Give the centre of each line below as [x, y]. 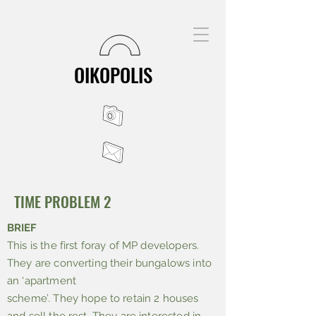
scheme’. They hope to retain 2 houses [103, 298]
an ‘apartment [42, 281]
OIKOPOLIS [113, 75]
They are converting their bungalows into [109, 263]
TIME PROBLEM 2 [64, 201]
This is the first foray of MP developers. [103, 245]
